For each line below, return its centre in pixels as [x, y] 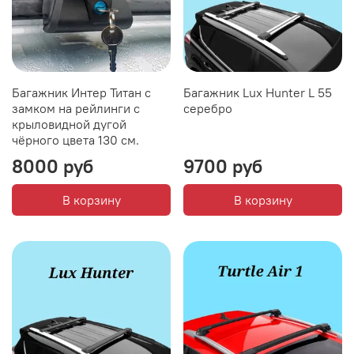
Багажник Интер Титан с [81, 92]
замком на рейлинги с [76, 108]
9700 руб [223, 166]
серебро [208, 108]
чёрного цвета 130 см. [75, 139]
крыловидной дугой [69, 124]
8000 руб [53, 166]
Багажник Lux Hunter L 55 [258, 92]
